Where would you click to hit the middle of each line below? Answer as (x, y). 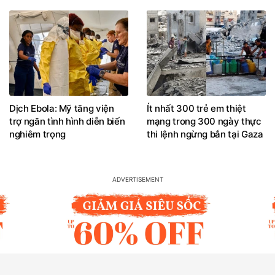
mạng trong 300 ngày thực (204, 122)
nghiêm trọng (37, 134)
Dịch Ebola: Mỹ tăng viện (62, 109)
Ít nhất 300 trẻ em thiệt (196, 109)
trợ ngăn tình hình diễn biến (67, 122)
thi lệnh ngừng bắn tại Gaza (205, 134)
